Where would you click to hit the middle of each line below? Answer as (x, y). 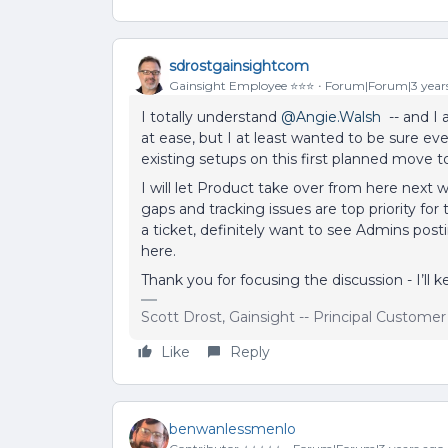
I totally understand (211, 117)
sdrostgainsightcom (239, 65)
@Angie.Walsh (331, 117)
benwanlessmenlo (232, 428)
